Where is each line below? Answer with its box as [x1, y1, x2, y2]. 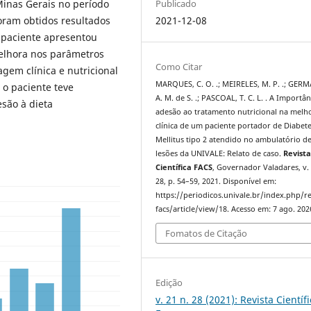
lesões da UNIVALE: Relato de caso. [155, 148, 284, 158]
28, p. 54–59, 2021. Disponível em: [155, 176, 277, 186]
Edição [155, 276, 183, 289]
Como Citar [155, 60, 203, 73]
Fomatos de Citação [165, 227, 248, 240]
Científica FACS [155, 162, 213, 172]
